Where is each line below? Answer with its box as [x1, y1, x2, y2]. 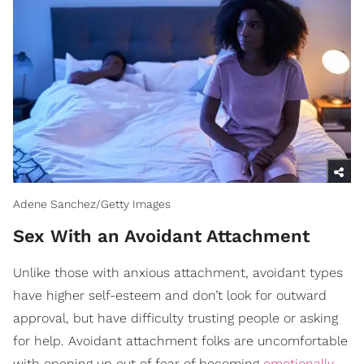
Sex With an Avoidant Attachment [13, 225, 310, 246]
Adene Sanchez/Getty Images [13, 197, 171, 210]
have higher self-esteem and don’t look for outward [13, 287, 327, 303]
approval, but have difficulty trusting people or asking [13, 310, 338, 326]
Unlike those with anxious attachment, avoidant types [13, 264, 343, 280]
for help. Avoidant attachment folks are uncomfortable [13, 332, 348, 349]
